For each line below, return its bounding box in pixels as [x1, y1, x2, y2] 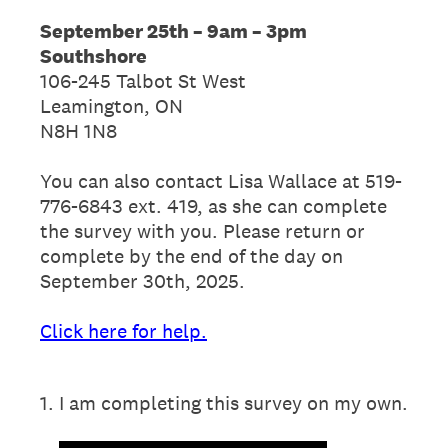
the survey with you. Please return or [40, 217, 365, 244]
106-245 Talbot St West [40, 67, 246, 94]
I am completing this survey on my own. [59, 389, 408, 416]
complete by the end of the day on [40, 242, 343, 269]
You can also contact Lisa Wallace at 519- [40, 167, 402, 194]
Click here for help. [40, 317, 207, 344]
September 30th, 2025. [40, 267, 245, 294]
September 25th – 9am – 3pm [40, 17, 307, 44]
